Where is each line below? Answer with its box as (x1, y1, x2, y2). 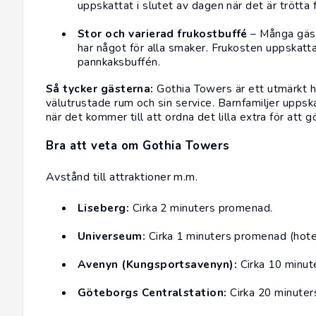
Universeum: (78, 229, 146, 244)
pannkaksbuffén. (78, 54, 160, 70)
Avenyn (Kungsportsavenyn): (78, 257, 238, 272)
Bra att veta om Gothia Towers (46, 138, 230, 154)
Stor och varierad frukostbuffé (78, 26, 248, 42)
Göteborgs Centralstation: (78, 285, 227, 300)
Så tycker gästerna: (46, 81, 154, 97)
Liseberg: (78, 200, 130, 216)
